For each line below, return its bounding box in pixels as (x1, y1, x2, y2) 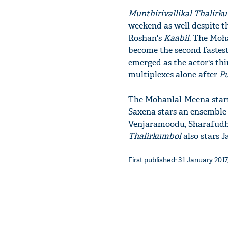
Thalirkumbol (128, 131, 181, 141)
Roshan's (128, 33, 164, 43)
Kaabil (164, 33, 189, 43)
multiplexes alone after (128, 69, 219, 80)
